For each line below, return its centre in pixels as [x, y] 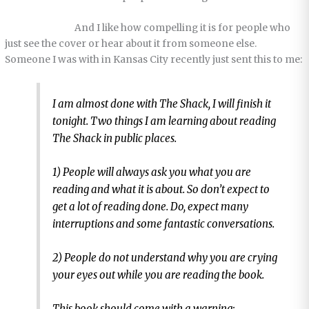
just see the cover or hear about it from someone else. [131, 43]
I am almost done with [106, 104]
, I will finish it [239, 104]
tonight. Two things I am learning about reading [164, 121]
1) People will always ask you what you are [151, 172]
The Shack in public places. [114, 139]
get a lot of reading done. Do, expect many [150, 207]
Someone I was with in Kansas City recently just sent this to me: [154, 59]
